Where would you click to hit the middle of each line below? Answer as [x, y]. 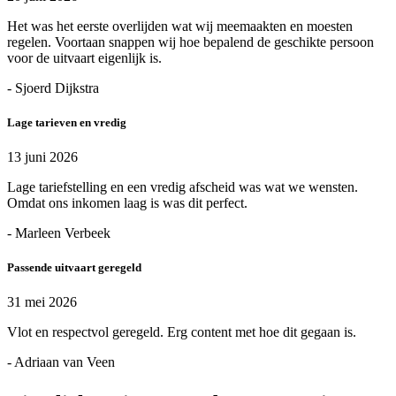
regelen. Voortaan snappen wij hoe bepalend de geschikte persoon [190, 42]
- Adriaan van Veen [61, 362]
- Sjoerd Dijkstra [53, 88]
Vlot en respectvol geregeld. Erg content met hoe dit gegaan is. [182, 332]
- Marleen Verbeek [59, 232]
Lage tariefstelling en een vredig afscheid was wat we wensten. [183, 187]
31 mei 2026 [42, 302]
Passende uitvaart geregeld [74, 268]
